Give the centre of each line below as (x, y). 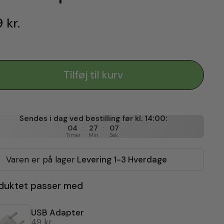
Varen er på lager (39, 159)
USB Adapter (57, 212)
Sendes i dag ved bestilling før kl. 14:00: (93, 118)
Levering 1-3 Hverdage (121, 159)
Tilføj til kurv (93, 75)
